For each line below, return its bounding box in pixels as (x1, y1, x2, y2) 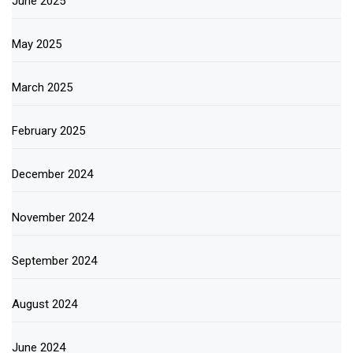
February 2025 (12, 123, 85, 138)
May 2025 (12, 36, 61, 51)
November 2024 (12, 210, 94, 225)
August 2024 (12, 296, 77, 311)
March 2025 (12, 80, 72, 95)
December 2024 (12, 166, 93, 181)
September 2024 (12, 253, 97, 268)
